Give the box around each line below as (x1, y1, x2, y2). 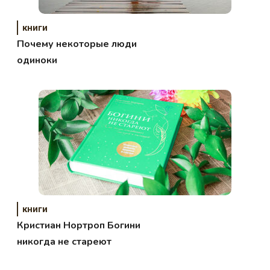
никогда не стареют (17, 235, 112, 249)
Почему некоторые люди (17, 37, 137, 51)
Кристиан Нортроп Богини (17, 219, 141, 233)
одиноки (17, 54, 58, 67)
